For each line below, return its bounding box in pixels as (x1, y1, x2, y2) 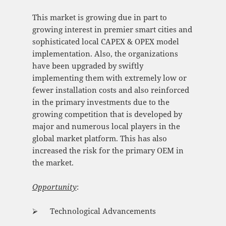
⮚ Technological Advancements (32, 206, 156, 216)
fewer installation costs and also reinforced (32, 85, 189, 95)
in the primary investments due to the (32, 97, 169, 107)
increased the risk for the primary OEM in (32, 145, 184, 156)
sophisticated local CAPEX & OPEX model (32, 36, 179, 47)
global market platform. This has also (32, 133, 167, 144)
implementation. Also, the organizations (32, 48, 178, 59)
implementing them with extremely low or (32, 73, 187, 83)
